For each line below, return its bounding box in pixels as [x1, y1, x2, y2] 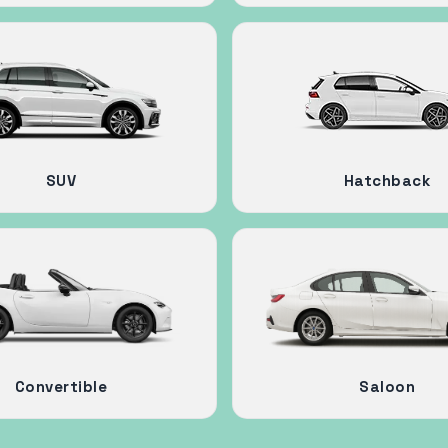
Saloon [359, 376, 416, 396]
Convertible [14, 376, 108, 396]
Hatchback [343, 170, 431, 190]
